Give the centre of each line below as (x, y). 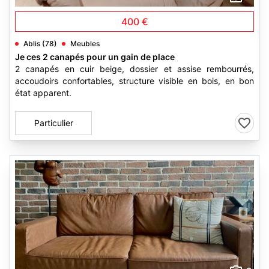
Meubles (85, 44)
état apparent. (43, 93)
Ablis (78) (40, 44)
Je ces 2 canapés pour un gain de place (95, 57)
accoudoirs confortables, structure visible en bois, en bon (134, 81)
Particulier (53, 123)
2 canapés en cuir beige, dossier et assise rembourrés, (134, 69)
